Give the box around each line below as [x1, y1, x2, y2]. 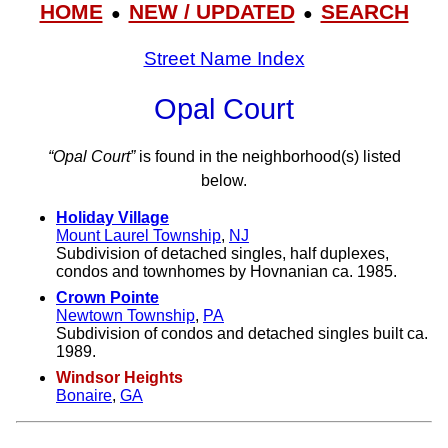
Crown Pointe [56, 289, 159, 307]
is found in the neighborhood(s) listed [134, 148, 401, 166]
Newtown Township [56, 307, 195, 325]
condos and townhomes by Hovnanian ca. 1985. [56, 263, 397, 281]
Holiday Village [56, 209, 169, 227]
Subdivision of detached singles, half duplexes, [56, 245, 389, 263]
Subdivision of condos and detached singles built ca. [56, 325, 428, 343]
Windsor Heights [56, 369, 183, 387]
